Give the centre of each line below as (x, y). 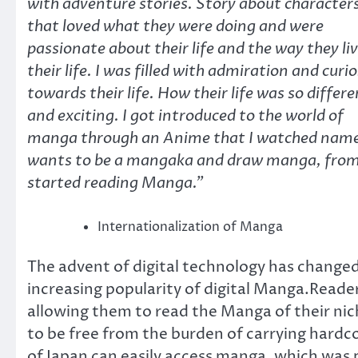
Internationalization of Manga (190, 227)
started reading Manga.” (115, 183)
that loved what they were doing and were (175, 27)
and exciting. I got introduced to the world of (185, 116)
